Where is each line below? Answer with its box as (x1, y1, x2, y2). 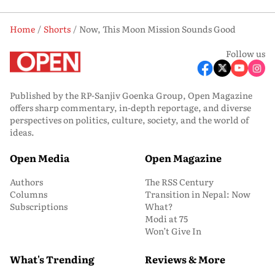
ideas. (10, 125, 34, 138)
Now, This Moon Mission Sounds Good (79, 22, 236, 35)
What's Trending (10, 251, 95, 266)
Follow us (226, 47, 265, 60)
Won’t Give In (145, 224, 201, 237)
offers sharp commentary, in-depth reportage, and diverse (10, 101, 251, 114)
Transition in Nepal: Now (145, 187, 250, 200)
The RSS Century (145, 175, 214, 188)
